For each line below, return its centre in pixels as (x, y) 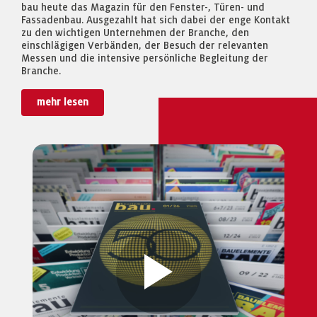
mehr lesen (63, 102)
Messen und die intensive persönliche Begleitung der (145, 58)
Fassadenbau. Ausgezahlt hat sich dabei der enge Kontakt (156, 20)
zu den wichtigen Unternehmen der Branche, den (135, 33)
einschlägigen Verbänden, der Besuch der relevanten (145, 46)
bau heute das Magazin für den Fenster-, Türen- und (143, 7)
